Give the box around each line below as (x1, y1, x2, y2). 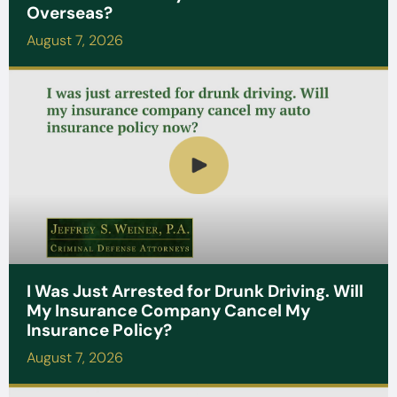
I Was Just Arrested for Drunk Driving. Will (27, 279, 363, 302)
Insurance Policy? (27, 318, 172, 341)
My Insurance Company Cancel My (27, 299, 310, 322)
